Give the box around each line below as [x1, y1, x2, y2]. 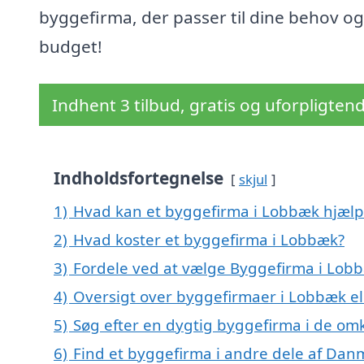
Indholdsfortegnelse [54, 167, 223, 190]
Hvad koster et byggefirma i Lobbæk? [73, 229, 344, 250]
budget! [39, 35, 102, 58]
